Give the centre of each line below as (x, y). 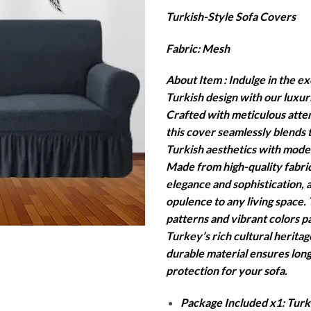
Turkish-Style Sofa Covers (231, 16)
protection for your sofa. (227, 271)
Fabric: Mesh (198, 48)
